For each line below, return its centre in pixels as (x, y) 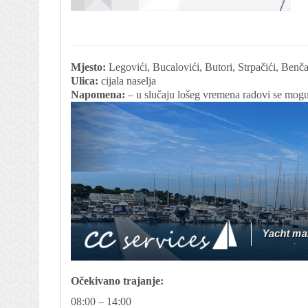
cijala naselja (127, 81)
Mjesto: (88, 67)
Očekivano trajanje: (117, 280)
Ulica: (85, 81)
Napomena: (98, 95)
